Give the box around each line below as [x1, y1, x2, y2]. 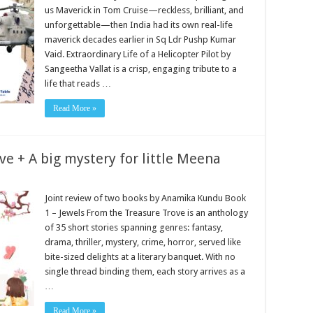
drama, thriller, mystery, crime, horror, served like [45, 237, 241, 247]
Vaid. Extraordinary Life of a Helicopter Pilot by [45, 49, 231, 59]
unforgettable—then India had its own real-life [45, 20, 233, 30]
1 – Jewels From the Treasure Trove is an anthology [45, 208, 248, 218]
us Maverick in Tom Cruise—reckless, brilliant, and [45, 5, 244, 15]
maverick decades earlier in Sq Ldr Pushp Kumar [45, 34, 236, 45]
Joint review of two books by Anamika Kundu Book [45, 193, 246, 203]
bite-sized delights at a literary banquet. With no [45, 252, 235, 262]
